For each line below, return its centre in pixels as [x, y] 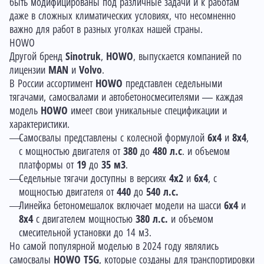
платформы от [48, 165]
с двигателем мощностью [84, 219]
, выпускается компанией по [187, 56]
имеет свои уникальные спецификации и [149, 110]
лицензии [29, 70]
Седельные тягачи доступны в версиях [94, 178]
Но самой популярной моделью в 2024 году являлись [114, 246]
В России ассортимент [52, 83]
